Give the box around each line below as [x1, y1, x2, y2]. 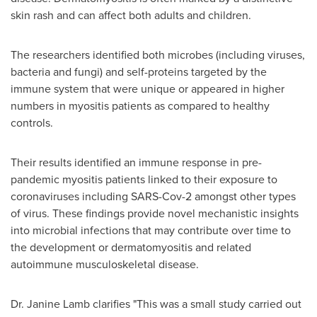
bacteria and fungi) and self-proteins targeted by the [11, 64, 267, 80]
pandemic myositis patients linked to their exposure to [11, 171, 277, 188]
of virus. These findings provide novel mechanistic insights [11, 205, 299, 221]
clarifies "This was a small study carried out [90, 296, 301, 312]
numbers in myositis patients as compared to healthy [11, 98, 270, 114]
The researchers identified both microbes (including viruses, [11, 47, 305, 63]
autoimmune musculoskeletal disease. [11, 256, 199, 272]
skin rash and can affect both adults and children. [11, 7, 251, 23]
